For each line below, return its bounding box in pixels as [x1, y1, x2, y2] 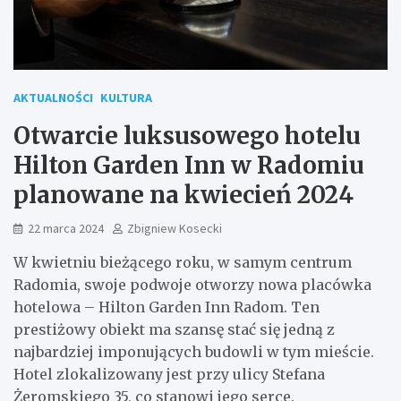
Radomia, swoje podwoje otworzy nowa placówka [13, 275, 371, 294]
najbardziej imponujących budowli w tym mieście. [13, 342, 374, 361]
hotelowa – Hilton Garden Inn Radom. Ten [13, 297, 320, 316]
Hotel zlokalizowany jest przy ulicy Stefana [13, 364, 325, 383]
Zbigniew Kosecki [127, 219, 222, 236]
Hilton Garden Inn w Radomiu [13, 149, 364, 180]
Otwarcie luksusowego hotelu [13, 120, 361, 150]
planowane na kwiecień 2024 [13, 179, 354, 209]
